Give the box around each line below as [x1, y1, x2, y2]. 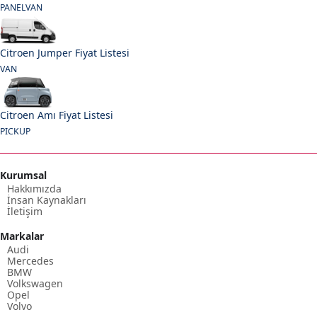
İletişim [7, 204, 42, 218]
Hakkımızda [7, 181, 62, 195]
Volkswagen [7, 276, 63, 290]
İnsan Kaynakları [7, 192, 86, 207]
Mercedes [7, 253, 54, 267]
